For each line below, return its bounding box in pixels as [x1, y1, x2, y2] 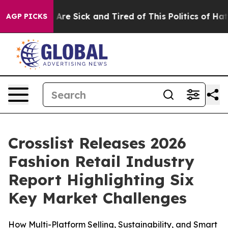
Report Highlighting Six [8, 170, 194, 189]
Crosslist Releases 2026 [8, 133, 186, 153]
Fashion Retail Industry [8, 152, 194, 171]
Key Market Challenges [8, 188, 187, 208]
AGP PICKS [6, 12, 47, 21]
